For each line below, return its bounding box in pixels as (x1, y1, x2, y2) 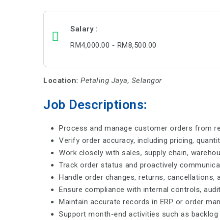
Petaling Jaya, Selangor (81, 76, 162, 85)
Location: (43, 76, 79, 85)
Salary (70, 24, 96, 33)
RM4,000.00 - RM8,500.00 (70, 40, 157, 50)
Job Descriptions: (43, 97, 147, 112)
